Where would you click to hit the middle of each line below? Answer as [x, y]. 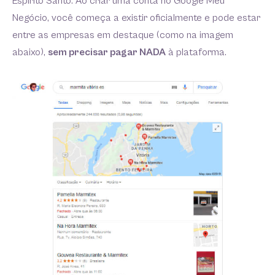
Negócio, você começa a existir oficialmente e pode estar [136, 18]
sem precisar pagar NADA [107, 52]
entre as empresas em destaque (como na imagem [123, 35]
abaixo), [30, 52]
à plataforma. [197, 52]
